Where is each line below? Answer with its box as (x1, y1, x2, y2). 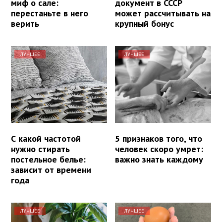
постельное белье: (11, 154, 86, 166)
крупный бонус (115, 18, 174, 30)
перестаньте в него (11, 7, 88, 19)
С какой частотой (11, 133, 81, 145)
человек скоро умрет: (115, 143, 204, 155)
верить (11, 18, 39, 30)
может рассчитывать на (115, 7, 211, 19)
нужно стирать (11, 143, 70, 155)
